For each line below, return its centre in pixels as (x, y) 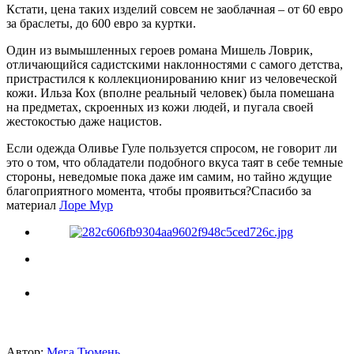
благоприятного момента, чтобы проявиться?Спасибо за (159, 190)
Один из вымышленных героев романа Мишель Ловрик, (160, 50)
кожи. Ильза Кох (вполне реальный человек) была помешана (170, 92)
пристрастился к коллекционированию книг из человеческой (172, 78)
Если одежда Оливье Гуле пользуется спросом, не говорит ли (172, 148)
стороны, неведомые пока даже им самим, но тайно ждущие (169, 176)
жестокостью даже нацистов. (84, 121)
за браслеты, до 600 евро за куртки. (101, 23)
